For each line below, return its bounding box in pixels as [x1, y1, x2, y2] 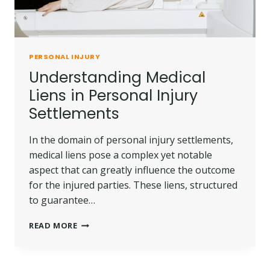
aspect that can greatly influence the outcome [29, 163, 235, 177]
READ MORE [29, 220, 78, 231]
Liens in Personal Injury [29, 85, 198, 107]
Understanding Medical [29, 67, 206, 89]
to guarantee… [29, 193, 95, 207]
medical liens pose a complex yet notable [29, 148, 212, 162]
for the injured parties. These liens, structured [29, 178, 237, 192]
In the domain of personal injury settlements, [29, 133, 233, 147]
